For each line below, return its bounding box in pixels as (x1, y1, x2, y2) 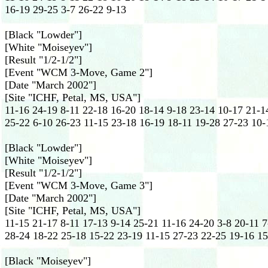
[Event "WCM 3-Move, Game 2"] (5, 66, 153, 78)
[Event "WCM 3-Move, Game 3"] (5, 179, 153, 191)
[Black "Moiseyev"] (5, 255, 91, 267)
